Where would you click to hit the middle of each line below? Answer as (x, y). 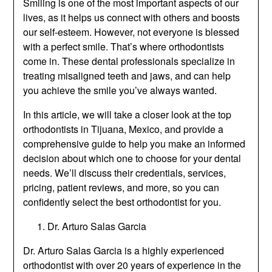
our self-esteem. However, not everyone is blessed (131, 32)
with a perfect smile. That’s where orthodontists (124, 46)
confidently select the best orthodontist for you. (122, 202)
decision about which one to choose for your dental (132, 158)
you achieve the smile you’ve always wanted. (120, 90)
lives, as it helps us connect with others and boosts (132, 17)
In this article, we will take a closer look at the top (127, 114)
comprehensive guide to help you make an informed (134, 143)
